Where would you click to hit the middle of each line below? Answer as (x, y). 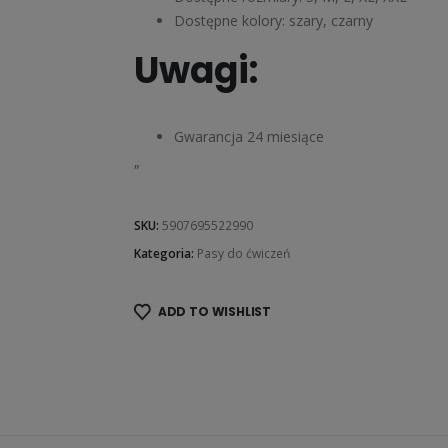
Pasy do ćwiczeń (243, 253)
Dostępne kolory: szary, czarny (273, 20)
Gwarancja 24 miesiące (249, 136)
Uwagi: (196, 70)
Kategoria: (165, 253)
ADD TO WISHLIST (214, 312)
